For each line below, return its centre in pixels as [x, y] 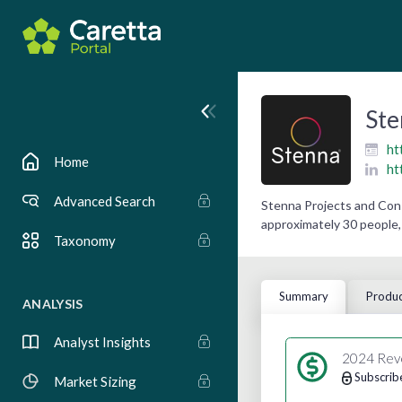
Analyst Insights [102, 342]
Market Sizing [95, 381]
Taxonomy [85, 240]
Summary [303, 297]
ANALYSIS [53, 304]
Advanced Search [105, 201]
